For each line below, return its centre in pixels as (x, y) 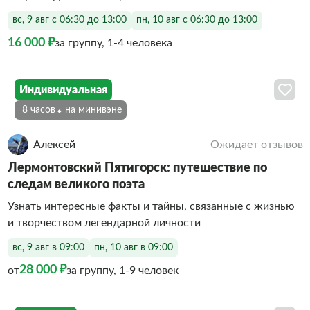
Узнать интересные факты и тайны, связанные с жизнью (151, 206)
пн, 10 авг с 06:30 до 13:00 (197, 20)
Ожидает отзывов (256, 145)
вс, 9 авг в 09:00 (48, 247)
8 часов (38, 110)
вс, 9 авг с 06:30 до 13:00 (69, 20)
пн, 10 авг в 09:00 (133, 247)
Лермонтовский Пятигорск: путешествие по (137, 168)
